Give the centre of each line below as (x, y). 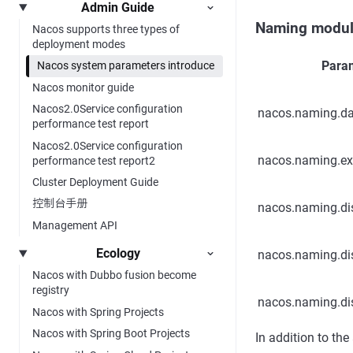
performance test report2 (94, 160)
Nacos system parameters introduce (126, 66)
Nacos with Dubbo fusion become (114, 275)
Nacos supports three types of (106, 30)
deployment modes (79, 45)
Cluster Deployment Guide (95, 182)
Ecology (118, 254)
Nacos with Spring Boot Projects (111, 334)
